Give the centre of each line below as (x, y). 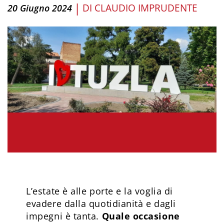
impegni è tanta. (64, 216)
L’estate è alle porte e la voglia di (99, 191)
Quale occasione (141, 216)
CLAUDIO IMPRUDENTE (146, 8)
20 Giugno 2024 (40, 8)
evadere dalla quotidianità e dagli (101, 203)
